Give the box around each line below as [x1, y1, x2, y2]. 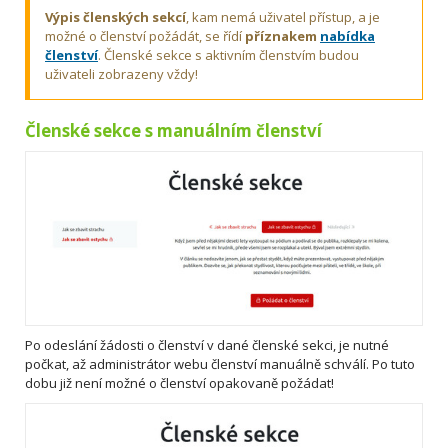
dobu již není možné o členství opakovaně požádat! [25, 373, 334, 392]
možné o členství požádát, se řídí [45, 27, 245, 46]
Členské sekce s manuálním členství [25, 119, 322, 143]
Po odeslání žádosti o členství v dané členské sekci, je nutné [25, 335, 389, 354]
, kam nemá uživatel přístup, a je [186, 8, 380, 27]
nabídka [320, 27, 375, 46]
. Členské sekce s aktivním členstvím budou [98, 46, 359, 65]
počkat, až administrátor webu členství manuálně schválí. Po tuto [25, 354, 415, 373]
